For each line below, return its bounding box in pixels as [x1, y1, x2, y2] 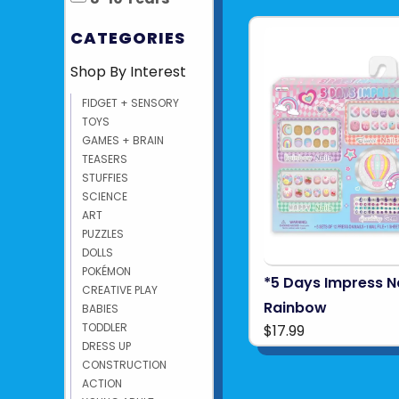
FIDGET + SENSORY [82, 95, 179, 110]
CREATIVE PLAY [82, 282, 158, 297]
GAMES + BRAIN [82, 133, 164, 148]
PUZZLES [82, 226, 124, 241]
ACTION [82, 376, 122, 391]
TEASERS [82, 151, 127, 167]
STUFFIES [82, 170, 128, 185]
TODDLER [82, 320, 127, 335]
